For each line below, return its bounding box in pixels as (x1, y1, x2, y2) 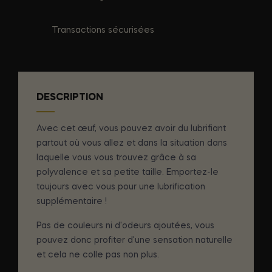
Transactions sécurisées (52, 25, 154, 35)
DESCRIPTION (36, 92, 103, 103)
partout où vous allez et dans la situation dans (36, 138, 227, 148)
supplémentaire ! (36, 197, 107, 206)
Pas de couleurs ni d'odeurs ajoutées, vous (36, 221, 214, 230)
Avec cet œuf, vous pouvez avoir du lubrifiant (36, 124, 226, 133)
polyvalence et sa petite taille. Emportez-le (36, 168, 219, 177)
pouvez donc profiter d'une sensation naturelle (36, 236, 233, 245)
